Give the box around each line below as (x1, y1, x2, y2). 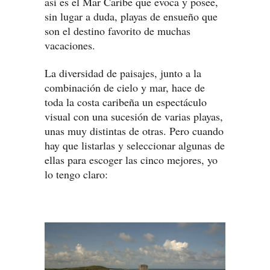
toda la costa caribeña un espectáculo (45, 94, 207, 109)
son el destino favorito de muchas (45, 23, 190, 38)
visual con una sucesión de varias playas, (45, 108, 223, 124)
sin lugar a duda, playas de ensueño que (45, 8, 218, 24)
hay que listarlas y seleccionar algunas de (45, 137, 225, 152)
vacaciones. (45, 37, 95, 52)
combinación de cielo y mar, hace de (45, 80, 205, 95)
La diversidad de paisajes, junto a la (45, 65, 201, 80)
